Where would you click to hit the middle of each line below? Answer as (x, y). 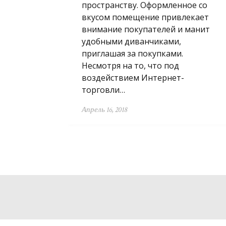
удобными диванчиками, (131, 41)
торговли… (103, 90)
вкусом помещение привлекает (145, 17)
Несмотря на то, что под (130, 66)
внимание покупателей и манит (146, 29)
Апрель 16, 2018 (104, 110)
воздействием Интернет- (133, 78)
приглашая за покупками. (132, 53)
